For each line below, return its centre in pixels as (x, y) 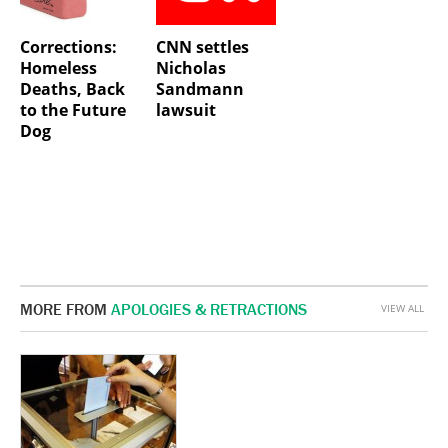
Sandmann (199, 89)
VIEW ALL (402, 307)
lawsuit (185, 110)
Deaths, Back (72, 89)
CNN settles (202, 47)
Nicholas (190, 68)
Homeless (58, 68)
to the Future (73, 110)
